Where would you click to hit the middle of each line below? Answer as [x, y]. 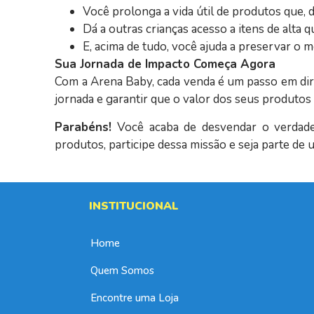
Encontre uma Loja [135, 298]
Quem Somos [123, 271]
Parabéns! [83, 127]
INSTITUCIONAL [134, 206]
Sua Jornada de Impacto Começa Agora [165, 64]
